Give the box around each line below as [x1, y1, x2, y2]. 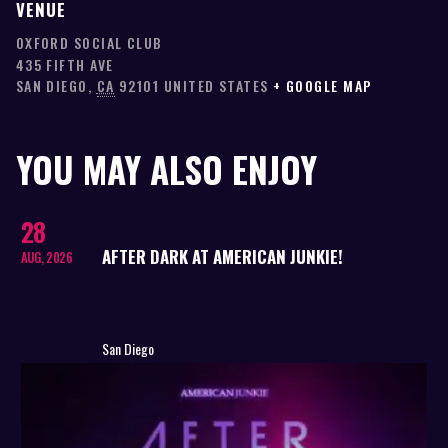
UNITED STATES [163, 74, 269, 96]
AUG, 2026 [20, 247, 73, 267]
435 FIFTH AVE [15, 53, 114, 75]
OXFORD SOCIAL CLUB [15, 32, 163, 54]
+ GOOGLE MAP [273, 74, 373, 96]
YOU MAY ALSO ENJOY [15, 142, 317, 195]
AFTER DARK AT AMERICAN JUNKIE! [101, 243, 343, 269]
